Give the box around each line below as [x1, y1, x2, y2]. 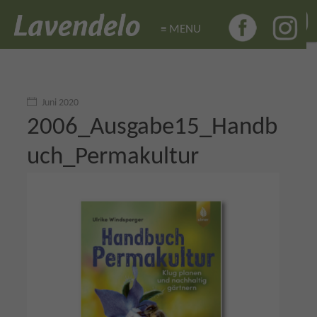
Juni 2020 [42, 98, 79, 108]
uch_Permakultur [27, 145, 199, 170]
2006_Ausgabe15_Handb [27, 115, 277, 140]
